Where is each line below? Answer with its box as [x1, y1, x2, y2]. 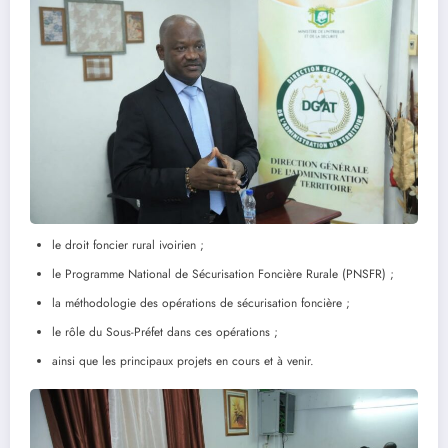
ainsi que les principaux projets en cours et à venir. [52, 351, 314, 370]
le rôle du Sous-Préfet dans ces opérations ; [52, 322, 278, 341]
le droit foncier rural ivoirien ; [52, 235, 204, 254]
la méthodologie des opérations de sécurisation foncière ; [52, 293, 350, 312]
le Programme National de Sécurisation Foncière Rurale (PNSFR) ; [52, 264, 394, 283]
